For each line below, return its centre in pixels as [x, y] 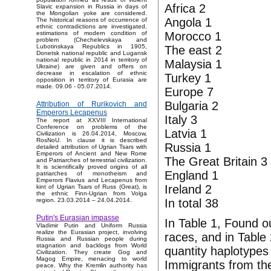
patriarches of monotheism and [92, 174]
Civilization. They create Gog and [92, 252]
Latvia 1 [186, 134]
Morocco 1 [193, 36]
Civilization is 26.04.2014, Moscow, [92, 134]
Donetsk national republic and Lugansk [92, 53]
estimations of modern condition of [92, 33]
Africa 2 [185, 8]
